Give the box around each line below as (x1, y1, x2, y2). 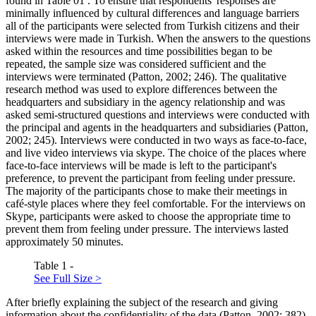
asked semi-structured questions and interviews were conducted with (6, 109, 310, 121)
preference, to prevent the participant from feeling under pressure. (6, 172, 296, 185)
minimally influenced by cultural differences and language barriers (6, 7, 299, 20)
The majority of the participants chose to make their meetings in (6, 185, 287, 197)
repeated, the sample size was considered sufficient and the (6, 58, 266, 71)
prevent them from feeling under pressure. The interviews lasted (6, 223, 288, 236)
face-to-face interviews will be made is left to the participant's (6, 159, 276, 172)
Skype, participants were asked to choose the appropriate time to (6, 210, 291, 223)
